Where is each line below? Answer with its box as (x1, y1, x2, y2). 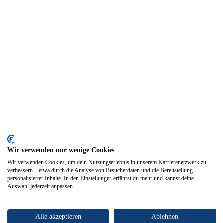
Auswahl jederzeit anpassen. (7, 183, 74, 190)
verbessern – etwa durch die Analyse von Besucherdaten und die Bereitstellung (7, 167, 193, 174)
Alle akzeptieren (35, 213, 81, 220)
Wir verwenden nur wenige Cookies (7, 146, 114, 154)
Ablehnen (151, 213, 178, 220)
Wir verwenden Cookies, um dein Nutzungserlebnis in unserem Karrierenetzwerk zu (7, 159, 206, 166)
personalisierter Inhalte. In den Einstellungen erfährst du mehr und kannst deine (7, 175, 194, 182)
